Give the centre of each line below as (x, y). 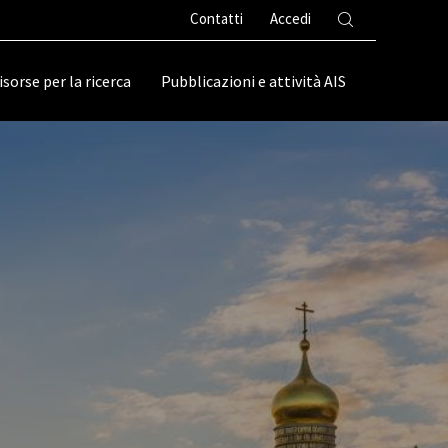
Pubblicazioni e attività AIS (253, 80)
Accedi (290, 18)
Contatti (216, 18)
